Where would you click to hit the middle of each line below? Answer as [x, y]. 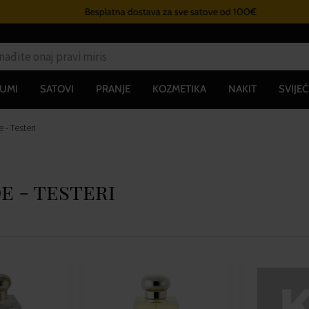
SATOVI [57, 89]
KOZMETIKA [179, 89]
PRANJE [113, 89]
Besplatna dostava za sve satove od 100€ [154, 12]
